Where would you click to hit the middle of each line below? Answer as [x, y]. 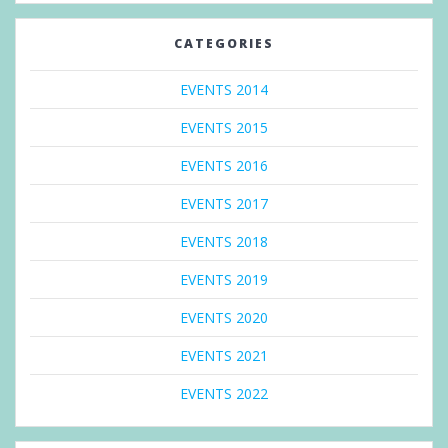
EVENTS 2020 [224, 317]
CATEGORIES [224, 43]
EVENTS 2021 [224, 355]
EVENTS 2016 [224, 165]
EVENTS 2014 [224, 89]
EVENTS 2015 [224, 127]
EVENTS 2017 [224, 203]
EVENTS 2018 [224, 241]
